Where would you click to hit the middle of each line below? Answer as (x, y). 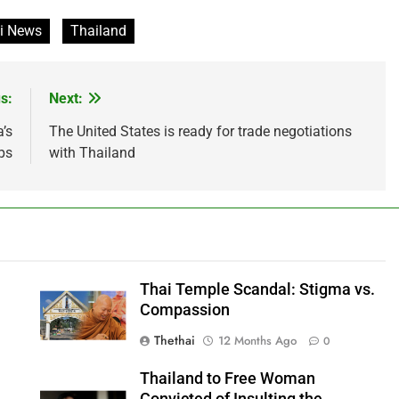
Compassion (184, 310)
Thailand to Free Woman (227, 379)
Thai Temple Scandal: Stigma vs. (257, 289)
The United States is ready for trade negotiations (200, 131)
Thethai (174, 340)
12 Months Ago (257, 341)
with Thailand (92, 153)
